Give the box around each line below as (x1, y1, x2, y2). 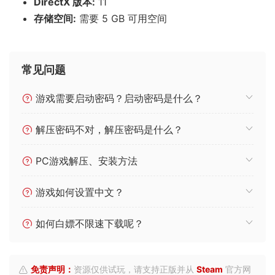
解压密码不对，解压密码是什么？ (33, 123, 183, 136)
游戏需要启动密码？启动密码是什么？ (33, 92, 203, 105)
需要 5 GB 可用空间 (76, 12, 167, 25)
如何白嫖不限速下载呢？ (33, 217, 144, 230)
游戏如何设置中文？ (33, 186, 124, 199)
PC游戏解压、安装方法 (33, 155, 137, 168)
